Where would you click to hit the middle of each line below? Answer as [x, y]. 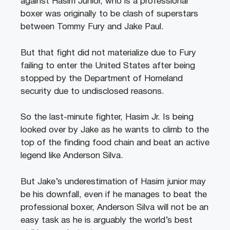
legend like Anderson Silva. [72, 156]
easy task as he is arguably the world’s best [107, 220]
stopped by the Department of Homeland [102, 79]
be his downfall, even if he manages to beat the [114, 195]
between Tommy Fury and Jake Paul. [92, 27]
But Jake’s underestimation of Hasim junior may [113, 182]
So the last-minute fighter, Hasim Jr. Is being [107, 118]
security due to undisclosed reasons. [92, 91]
